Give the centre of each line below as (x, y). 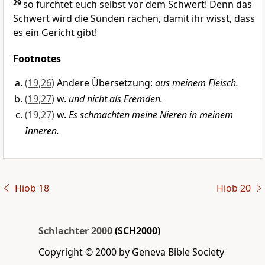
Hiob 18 (32, 188)
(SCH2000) (136, 231)
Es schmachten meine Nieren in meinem (151, 115)
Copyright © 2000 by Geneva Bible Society (131, 252)
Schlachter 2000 (75, 231)
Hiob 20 (233, 188)
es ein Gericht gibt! (55, 33)
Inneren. (42, 131)
